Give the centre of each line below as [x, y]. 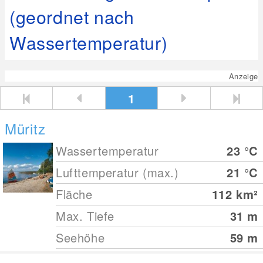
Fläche [74, 194]
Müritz [25, 128]
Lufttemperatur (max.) [117, 172]
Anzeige [243, 76]
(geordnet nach [72, 16]
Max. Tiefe [85, 216]
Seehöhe [80, 237]
